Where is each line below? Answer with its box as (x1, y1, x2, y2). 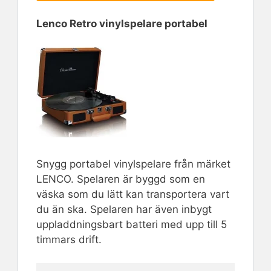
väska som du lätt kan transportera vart (36, 188, 229, 201)
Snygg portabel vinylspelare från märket (36, 158, 230, 171)
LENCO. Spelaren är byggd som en (36, 173, 205, 186)
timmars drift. (36, 233, 102, 246)
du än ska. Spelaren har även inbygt (36, 203, 212, 216)
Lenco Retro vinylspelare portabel (36, 18, 207, 30)
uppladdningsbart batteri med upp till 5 (36, 218, 227, 231)
